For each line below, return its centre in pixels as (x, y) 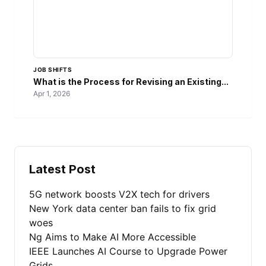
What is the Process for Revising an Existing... (131, 82)
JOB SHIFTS (53, 70)
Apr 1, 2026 (52, 94)
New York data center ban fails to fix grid (123, 209)
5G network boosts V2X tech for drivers (119, 194)
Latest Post (62, 170)
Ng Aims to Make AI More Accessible (113, 237)
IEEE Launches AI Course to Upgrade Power (128, 251)
